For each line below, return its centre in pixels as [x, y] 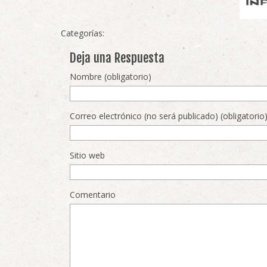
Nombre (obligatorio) [111, 77]
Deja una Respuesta [117, 58]
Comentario [93, 195]
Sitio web [87, 155]
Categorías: [83, 33]
